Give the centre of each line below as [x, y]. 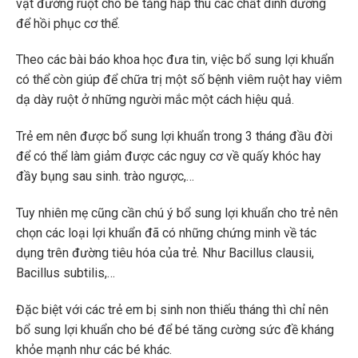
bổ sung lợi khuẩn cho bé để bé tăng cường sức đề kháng [175, 329]
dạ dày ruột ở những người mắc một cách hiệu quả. [155, 100]
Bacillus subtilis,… [66, 272]
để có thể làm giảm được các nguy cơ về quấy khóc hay [169, 157]
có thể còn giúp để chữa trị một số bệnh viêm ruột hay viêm [179, 80]
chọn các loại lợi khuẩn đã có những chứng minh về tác [166, 233]
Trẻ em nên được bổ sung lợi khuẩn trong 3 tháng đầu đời [174, 137]
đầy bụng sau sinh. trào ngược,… [105, 177]
